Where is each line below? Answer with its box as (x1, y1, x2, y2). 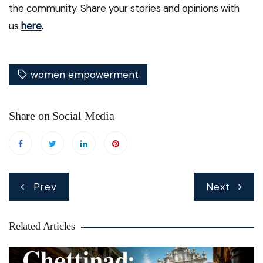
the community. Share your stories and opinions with (9, 2, 240, 15)
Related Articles (9, 220, 76, 232)
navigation (8, 189, 70, 205)
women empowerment (31, 68, 139, 82)
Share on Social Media (9, 109, 114, 123)
